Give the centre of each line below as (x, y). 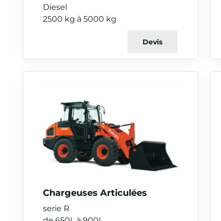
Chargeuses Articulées (95, 192)
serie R (56, 208)
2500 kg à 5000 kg (80, 18)
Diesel (55, 7)
